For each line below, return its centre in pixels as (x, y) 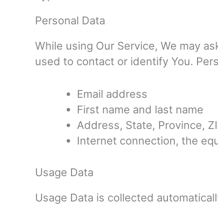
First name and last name (140, 110)
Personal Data (70, 21)
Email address (112, 94)
